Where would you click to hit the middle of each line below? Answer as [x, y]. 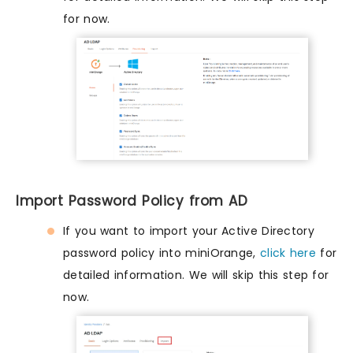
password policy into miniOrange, [162, 253]
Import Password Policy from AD [132, 201]
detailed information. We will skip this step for [196, 275]
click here [288, 253]
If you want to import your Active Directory [189, 231]
